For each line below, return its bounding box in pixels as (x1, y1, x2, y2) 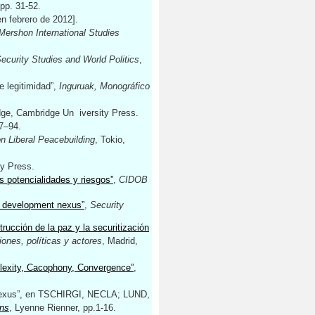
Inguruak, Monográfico (59, 81, 150, 91)
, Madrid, (102, 236, 138, 246)
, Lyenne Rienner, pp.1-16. (9, 302, 116, 313)
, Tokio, (95, 134, 125, 145)
